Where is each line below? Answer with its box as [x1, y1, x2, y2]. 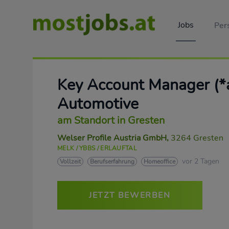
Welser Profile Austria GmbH [57, 132, 167, 144]
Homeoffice [144, 157, 175, 166]
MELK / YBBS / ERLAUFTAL [57, 144, 137, 152]
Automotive [57, 94, 139, 114]
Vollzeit [60, 157, 81, 166]
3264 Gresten [171, 132, 223, 144]
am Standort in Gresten [57, 113, 165, 127]
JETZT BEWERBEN [89, 190, 171, 201]
